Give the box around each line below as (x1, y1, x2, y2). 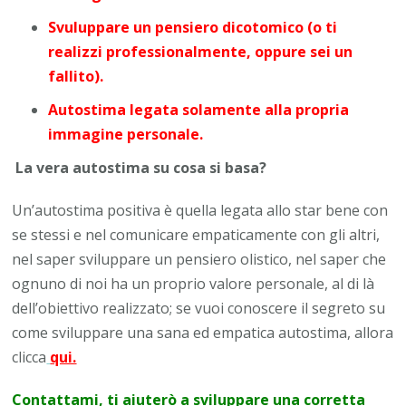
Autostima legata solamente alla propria (48, 100, 350, 121)
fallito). (48, 66, 104, 87)
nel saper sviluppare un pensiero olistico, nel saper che (12, 249, 387, 270)
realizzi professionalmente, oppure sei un (48, 42, 353, 63)
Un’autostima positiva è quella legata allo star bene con (12, 200, 389, 221)
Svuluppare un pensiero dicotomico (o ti (48, 17, 338, 38)
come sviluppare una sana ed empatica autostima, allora (12, 323, 394, 343)
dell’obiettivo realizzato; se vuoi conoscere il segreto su (12, 298, 386, 319)
